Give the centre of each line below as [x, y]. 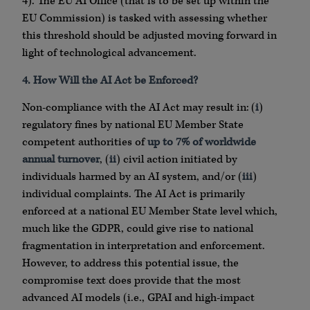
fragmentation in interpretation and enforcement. [144, 246]
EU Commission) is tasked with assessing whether [145, 19]
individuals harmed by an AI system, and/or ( [132, 177]
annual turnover [61, 160]
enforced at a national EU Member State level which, [150, 212]
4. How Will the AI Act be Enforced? [110, 80]
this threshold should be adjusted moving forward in [149, 36]
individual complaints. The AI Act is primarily [134, 194]
